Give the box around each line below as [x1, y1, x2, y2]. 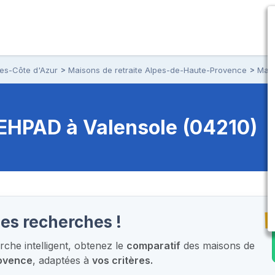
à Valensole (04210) [66, 115, 257, 139]
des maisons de [180, 239, 255, 252]
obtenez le [71, 239, 126, 252]
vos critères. [92, 254, 153, 266]
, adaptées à [33, 254, 92, 266]
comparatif [126, 239, 180, 252]
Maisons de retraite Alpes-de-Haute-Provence [68, 64, 247, 75]
